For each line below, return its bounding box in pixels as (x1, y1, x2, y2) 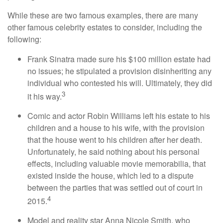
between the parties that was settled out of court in (27, 181, 203, 193)
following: (7, 33, 41, 45)
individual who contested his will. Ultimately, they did (27, 77, 212, 89)
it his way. (27, 90, 62, 102)
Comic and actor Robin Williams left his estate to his (27, 110, 210, 121)
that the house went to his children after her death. (27, 133, 202, 145)
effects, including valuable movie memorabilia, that (27, 157, 206, 169)
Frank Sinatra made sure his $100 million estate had (27, 53, 211, 65)
